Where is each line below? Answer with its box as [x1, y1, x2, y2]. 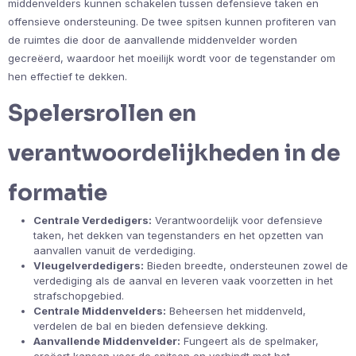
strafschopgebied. [33, 288, 124, 302]
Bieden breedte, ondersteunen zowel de [144, 258, 348, 272]
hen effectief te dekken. [8, 69, 127, 83]
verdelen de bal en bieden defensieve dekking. [33, 319, 268, 332]
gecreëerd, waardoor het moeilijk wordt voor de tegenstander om [8, 51, 335, 64]
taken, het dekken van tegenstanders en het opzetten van [33, 228, 323, 242]
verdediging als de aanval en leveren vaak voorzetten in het [33, 273, 333, 287]
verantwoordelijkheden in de [8, 138, 340, 167]
